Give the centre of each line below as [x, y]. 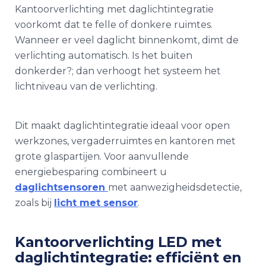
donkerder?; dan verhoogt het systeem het [118, 71]
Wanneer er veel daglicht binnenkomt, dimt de [127, 40]
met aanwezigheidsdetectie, [175, 187]
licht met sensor [96, 203]
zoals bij [34, 203]
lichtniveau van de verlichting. [86, 86]
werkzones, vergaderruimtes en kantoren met [125, 141]
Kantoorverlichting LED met [118, 242]
